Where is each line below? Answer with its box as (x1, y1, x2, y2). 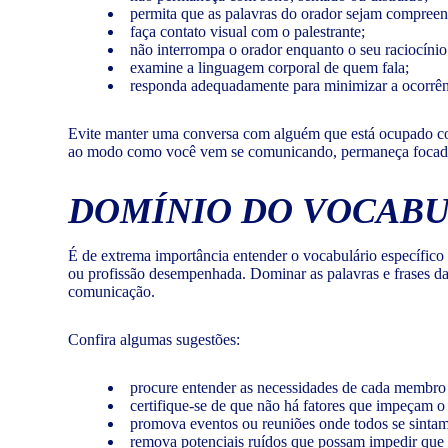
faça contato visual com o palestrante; (130, 23, 365, 41)
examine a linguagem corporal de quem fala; (130, 59, 409, 77)
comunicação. (68, 283, 155, 301)
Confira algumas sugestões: (68, 331, 240, 349)
